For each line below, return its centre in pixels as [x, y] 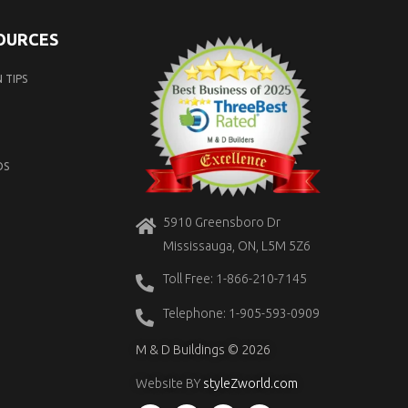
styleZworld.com [251, 383]
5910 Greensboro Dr [222, 222]
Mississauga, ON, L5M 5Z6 [237, 245]
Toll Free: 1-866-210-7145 [235, 278]
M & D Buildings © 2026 [204, 349]
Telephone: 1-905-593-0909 [242, 313]
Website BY [170, 383]
